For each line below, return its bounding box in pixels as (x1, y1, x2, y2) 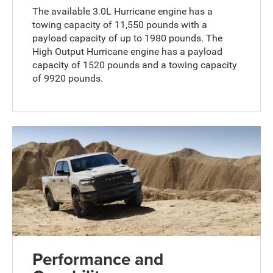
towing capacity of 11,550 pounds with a (32, 18, 208, 30)
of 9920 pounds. (32, 72, 104, 84)
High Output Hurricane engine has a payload (32, 45, 223, 57)
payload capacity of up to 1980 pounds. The (32, 32, 223, 44)
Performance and (32, 247, 164, 272)
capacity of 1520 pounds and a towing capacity (32, 58, 238, 71)
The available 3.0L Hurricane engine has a (32, 5, 213, 17)
